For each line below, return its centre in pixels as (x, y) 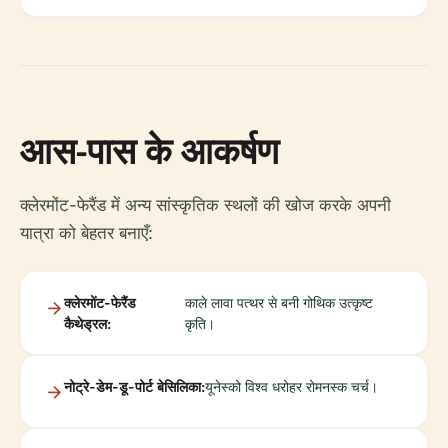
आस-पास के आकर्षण (149, 150)
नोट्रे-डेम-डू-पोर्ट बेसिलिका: (134, 386)
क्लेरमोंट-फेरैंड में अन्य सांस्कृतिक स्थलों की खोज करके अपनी (205, 205)
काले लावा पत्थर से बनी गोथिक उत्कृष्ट (278, 302)
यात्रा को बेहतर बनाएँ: (86, 233)
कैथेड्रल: (87, 323)
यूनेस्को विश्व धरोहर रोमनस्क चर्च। (291, 386)
